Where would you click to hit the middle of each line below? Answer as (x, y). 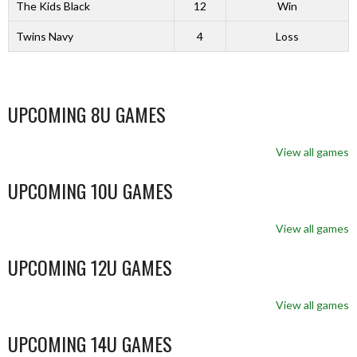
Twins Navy (44, 36)
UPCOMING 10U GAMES (90, 190)
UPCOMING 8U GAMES (87, 114)
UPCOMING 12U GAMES (90, 267)
